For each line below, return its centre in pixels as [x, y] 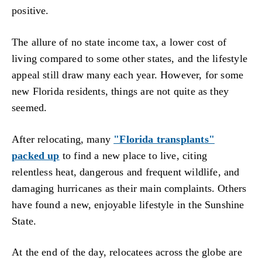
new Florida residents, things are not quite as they [120, 91]
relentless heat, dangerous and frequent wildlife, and [126, 172]
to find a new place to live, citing [133, 155]
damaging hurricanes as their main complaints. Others [129, 188]
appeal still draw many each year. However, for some [128, 75]
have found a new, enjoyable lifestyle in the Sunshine [128, 204]
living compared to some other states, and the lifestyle [130, 58]
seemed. [30, 108]
